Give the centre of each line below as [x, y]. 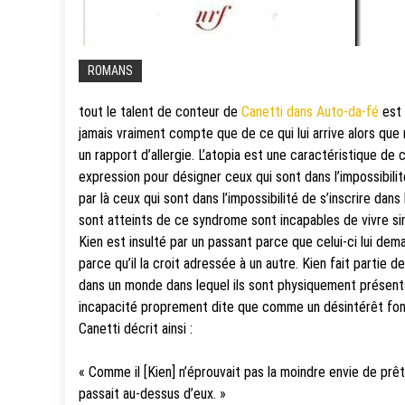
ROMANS [110, 70]
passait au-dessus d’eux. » [152, 393]
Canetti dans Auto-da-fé [310, 111]
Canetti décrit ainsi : [136, 328]
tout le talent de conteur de [160, 111]
